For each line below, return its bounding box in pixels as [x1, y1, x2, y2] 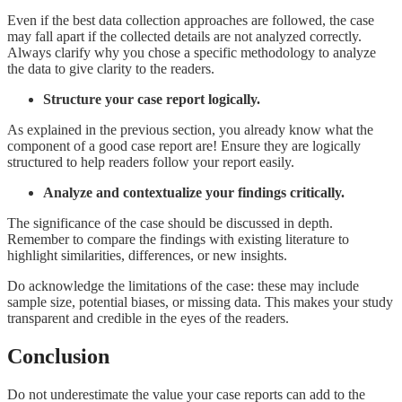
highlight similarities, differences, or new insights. [7, 248, 291, 263]
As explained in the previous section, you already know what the [7, 122, 373, 137]
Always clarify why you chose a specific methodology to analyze [7, 45, 376, 60]
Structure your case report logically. [43, 92, 260, 107]
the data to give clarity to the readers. [7, 61, 218, 76]
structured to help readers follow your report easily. [7, 154, 294, 170]
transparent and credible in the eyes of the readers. [7, 310, 289, 326]
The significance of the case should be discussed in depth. [7, 215, 333, 231]
